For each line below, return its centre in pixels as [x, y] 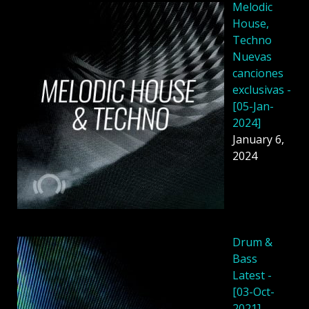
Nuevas [252, 56]
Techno [252, 40]
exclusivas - [262, 89]
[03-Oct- [253, 291]
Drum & [252, 242]
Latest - [252, 275]
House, [251, 23]
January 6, [258, 139]
